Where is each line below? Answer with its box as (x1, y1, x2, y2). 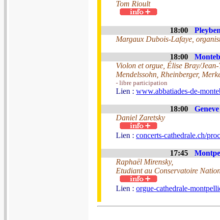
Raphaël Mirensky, (116, 158, 173, 166)
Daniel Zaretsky (116, 113, 165, 122)
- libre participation (116, 79, 167, 86)
